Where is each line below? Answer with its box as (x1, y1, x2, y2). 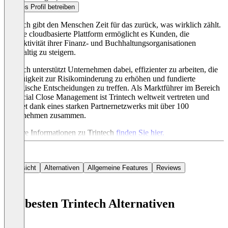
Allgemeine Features (88, 164, 148, 172)
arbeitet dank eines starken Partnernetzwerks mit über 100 (4, 102, 189, 111)
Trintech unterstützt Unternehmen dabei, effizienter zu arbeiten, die (4, 65, 218, 74)
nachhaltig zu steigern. (4, 48, 76, 57)
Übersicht (8, 164, 36, 172)
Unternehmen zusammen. (4, 111, 86, 120)
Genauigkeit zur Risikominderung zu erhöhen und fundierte (4, 74, 195, 83)
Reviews (156, 164, 181, 172)
